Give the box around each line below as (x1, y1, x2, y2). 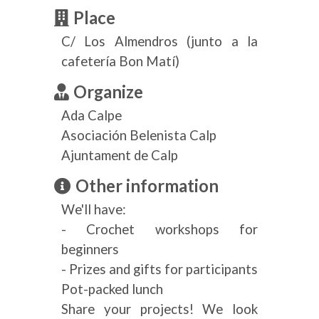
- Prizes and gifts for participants (61, 261, 258, 277)
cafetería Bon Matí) (61, 53, 179, 69)
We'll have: (61, 202, 126, 217)
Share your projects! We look (61, 301, 258, 317)
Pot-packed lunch (61, 281, 163, 297)
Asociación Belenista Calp (61, 127, 216, 143)
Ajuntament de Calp (61, 147, 178, 163)
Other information (75, 176, 219, 196)
